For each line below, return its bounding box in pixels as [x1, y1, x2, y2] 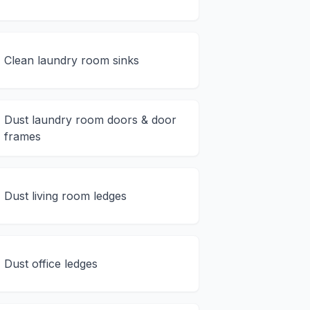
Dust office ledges [4, 257, 98, 271]
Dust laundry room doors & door [4, 113, 177, 127]
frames [4, 129, 42, 144]
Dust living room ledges [4, 189, 127, 203]
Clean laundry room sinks [4, 53, 140, 68]
